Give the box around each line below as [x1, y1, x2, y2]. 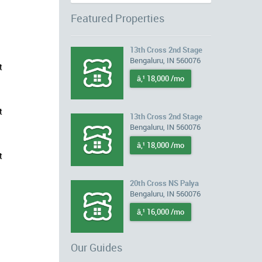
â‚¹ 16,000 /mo [137, 206, 184, 217]
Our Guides [71, 240, 122, 254]
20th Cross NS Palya [130, 178, 199, 188]
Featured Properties [71, 11, 164, 25]
